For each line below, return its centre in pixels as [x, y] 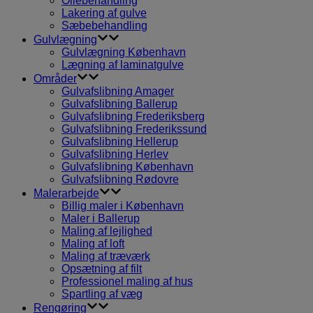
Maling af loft [93, 243]
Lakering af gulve [104, 13]
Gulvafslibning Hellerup [120, 141]
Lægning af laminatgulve [123, 65]
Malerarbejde [66, 193]
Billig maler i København [123, 206]
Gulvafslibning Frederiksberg [133, 116]
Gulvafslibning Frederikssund [134, 129]
